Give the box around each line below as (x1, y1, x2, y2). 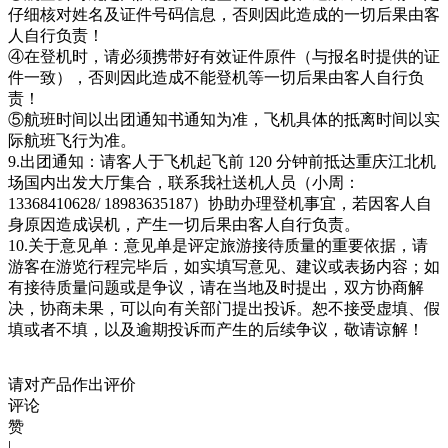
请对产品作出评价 (8, 375, 136, 393)
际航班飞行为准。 (8, 131, 136, 149)
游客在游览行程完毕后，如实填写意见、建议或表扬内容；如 (8, 257, 440, 275)
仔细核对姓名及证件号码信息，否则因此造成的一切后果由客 (8, 5, 440, 23)
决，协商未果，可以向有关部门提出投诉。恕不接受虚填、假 (8, 299, 440, 317)
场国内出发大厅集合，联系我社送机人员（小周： (8, 173, 360, 191)
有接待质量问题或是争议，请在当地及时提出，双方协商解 (8, 278, 424, 296)
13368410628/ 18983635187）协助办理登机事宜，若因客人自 (8, 194, 432, 212)
